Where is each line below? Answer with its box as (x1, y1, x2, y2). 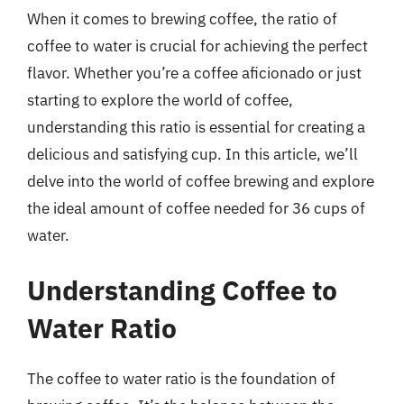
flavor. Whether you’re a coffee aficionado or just (27, 62, 362, 83)
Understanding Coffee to (27, 272, 337, 308)
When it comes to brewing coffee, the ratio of (27, 8, 337, 29)
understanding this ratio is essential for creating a (27, 116, 365, 137)
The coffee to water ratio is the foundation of (27, 369, 335, 389)
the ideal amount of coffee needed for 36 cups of (27, 197, 365, 218)
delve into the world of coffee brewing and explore (27, 170, 374, 191)
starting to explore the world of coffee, (27, 89, 293, 110)
